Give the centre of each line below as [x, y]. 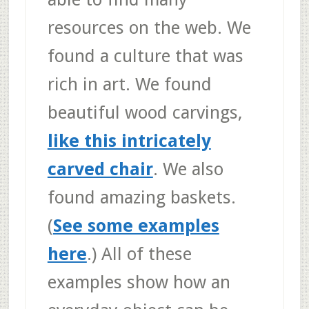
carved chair [100, 169]
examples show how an [139, 282]
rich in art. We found [129, 84]
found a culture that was [145, 56]
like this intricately [129, 140]
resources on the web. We [149, 27]
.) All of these [139, 253]
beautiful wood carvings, [144, 112]
